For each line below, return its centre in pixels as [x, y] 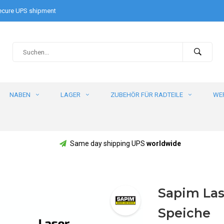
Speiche [184, 213]
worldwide [163, 143]
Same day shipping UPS [108, 143]
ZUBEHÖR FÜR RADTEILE [147, 95]
